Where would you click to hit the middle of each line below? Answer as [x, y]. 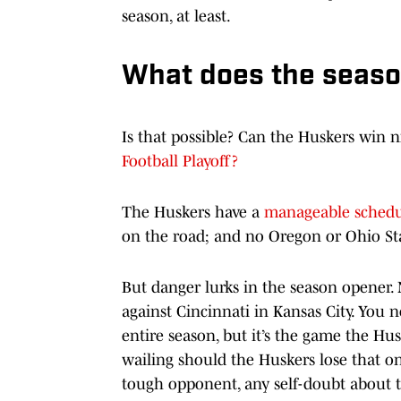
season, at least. [176, 16]
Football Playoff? [180, 161]
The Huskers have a [193, 212]
